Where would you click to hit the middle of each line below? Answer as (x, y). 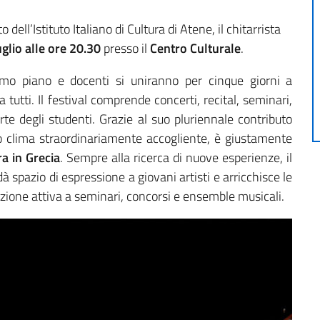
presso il (125, 49)
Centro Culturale (195, 49)
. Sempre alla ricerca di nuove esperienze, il (176, 158)
